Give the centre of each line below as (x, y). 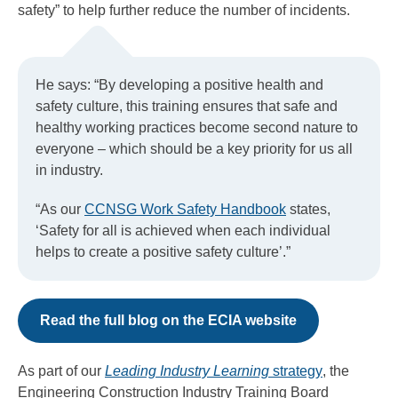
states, (308, 209)
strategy (296, 370)
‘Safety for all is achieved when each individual (183, 230)
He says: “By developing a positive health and (179, 84)
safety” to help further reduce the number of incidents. (184, 10)
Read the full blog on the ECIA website (168, 320)
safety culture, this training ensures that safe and (187, 106)
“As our (60, 209)
